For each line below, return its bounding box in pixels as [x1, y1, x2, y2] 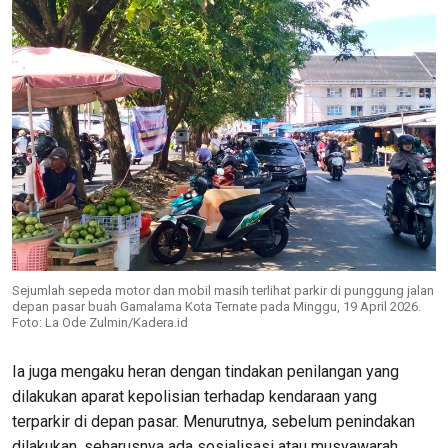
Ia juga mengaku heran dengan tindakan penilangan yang [12, 362, 399, 382]
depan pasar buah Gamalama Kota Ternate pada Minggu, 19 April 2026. [12, 299, 421, 315]
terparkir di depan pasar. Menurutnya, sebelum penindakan [12, 412, 415, 432]
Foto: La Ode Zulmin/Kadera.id [12, 315, 188, 331]
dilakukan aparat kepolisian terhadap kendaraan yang [12, 387, 377, 407]
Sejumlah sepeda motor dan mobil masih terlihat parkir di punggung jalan [12, 283, 434, 299]
